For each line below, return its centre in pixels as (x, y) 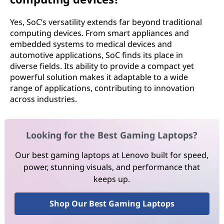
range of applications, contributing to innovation (102, 88)
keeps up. (112, 179)
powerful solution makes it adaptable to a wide (99, 77)
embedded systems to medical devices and (91, 44)
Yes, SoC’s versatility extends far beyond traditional (106, 22)
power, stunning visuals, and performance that (112, 167)
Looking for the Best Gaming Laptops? (112, 135)
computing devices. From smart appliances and (99, 33)
